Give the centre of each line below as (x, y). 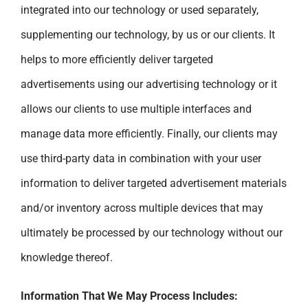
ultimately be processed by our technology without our (152, 232)
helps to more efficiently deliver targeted (117, 59)
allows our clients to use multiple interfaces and (136, 109)
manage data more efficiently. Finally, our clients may (149, 133)
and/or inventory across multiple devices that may (142, 208)
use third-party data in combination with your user (141, 158)
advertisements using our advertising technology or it (149, 84)
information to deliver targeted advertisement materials (154, 183)
